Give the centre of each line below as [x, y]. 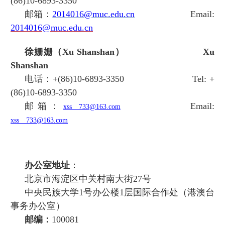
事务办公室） [38, 206]
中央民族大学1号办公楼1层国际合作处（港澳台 [120, 193]
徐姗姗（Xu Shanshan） [114, 52]
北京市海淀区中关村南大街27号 [88, 179]
